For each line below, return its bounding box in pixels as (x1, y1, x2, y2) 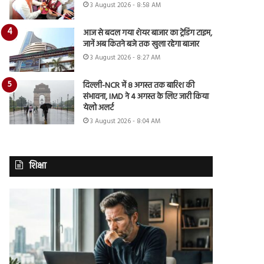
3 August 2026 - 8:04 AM (90, 115, 161, 127)
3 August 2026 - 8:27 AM (90, 52, 161, 63)
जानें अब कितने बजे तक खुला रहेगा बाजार (83, 37, 200, 51)
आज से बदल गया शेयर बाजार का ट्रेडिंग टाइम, (83, 26, 213, 40)
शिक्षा (29, 159, 47, 173)
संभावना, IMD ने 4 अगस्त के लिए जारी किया (83, 90, 209, 104)
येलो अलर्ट (83, 101, 114, 115)
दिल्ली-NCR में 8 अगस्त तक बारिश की (83, 78, 195, 93)
